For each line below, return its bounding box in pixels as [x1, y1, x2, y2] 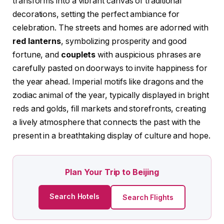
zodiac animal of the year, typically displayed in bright [12, 90, 209, 100]
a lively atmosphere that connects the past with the [12, 117, 200, 127]
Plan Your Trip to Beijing [65, 166, 159, 177]
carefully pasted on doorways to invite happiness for [12, 63, 207, 73]
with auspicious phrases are [95, 50, 201, 60]
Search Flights [122, 192, 173, 201]
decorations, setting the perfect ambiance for [12, 9, 180, 19]
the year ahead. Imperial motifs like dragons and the [12, 77, 203, 87]
